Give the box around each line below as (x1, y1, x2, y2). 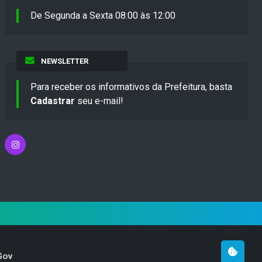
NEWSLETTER (40, 57, 88, 66)
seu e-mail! (75, 95, 123, 107)
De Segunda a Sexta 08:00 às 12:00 (30, 10, 175, 22)
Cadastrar (30, 95, 75, 107)
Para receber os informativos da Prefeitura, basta (30, 81, 232, 93)
